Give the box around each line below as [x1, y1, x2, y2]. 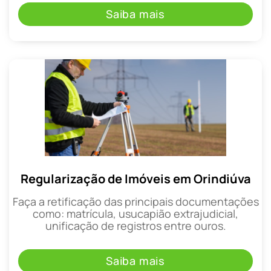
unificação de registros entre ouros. [45, 218, 226, 233]
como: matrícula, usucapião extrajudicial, [33, 206, 238, 221]
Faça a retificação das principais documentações [12, 194, 259, 209]
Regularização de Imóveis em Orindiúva [20, 171, 251, 188]
